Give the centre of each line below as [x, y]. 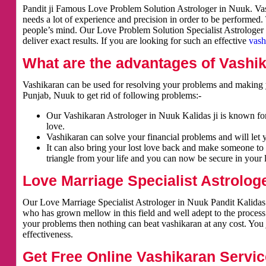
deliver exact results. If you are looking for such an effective [135, 40]
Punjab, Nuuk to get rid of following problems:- [112, 95]
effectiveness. [47, 234]
